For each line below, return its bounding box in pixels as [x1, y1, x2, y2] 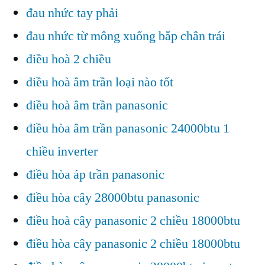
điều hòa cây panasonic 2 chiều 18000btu [26, 235, 240, 252]
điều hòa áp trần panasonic [26, 166, 164, 183]
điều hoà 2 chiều [26, 50, 111, 67]
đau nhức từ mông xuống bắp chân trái [26, 27, 225, 44]
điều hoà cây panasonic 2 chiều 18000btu [26, 212, 240, 229]
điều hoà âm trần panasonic [26, 96, 168, 114]
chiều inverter [26, 143, 98, 160]
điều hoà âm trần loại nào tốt [26, 73, 173, 91]
